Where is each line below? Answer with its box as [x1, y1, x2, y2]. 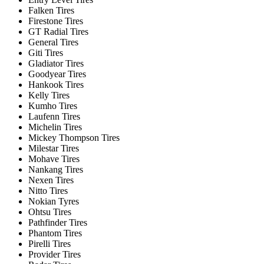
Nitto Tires [28, 185, 68, 196]
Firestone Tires [28, 15, 83, 26]
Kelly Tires [28, 90, 70, 100]
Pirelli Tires [28, 238, 71, 249]
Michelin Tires [28, 121, 82, 132]
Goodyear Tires [28, 68, 86, 79]
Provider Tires [28, 249, 81, 259]
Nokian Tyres [28, 196, 79, 206]
